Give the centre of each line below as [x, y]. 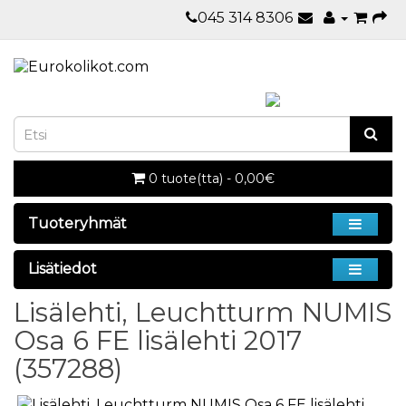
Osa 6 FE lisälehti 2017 [158, 340]
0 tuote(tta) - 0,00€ [212, 179]
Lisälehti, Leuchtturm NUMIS [203, 312]
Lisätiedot [63, 269]
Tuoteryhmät [77, 223]
